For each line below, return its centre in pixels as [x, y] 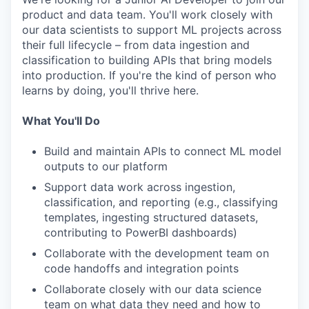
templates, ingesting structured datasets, [151, 217]
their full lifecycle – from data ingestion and [136, 45]
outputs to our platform [106, 166]
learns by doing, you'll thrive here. [110, 90]
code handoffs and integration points [141, 268]
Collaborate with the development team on [157, 253]
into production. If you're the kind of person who [149, 75]
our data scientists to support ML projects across [152, 30]
